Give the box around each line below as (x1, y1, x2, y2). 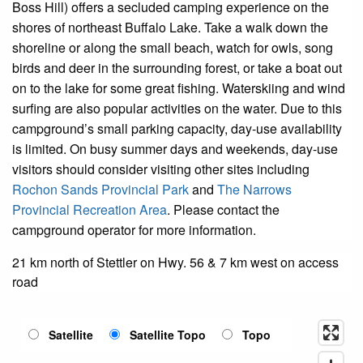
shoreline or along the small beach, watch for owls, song (12, 37, 333, 57)
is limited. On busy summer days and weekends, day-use (12, 139, 338, 158)
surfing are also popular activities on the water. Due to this (12, 98, 342, 117)
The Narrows (217, 179, 292, 199)
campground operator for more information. (12, 220, 256, 239)
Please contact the (170, 199, 280, 219)
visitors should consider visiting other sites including (12, 159, 310, 178)
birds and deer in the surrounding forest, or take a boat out (12, 58, 342, 77)
